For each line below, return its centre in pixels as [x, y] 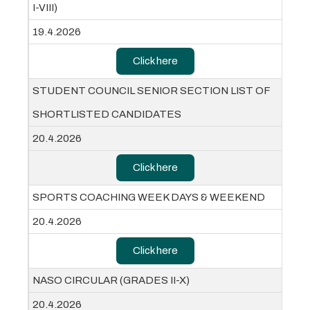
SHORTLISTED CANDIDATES [107, 115]
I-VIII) [45, 8]
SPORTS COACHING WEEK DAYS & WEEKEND [150, 198]
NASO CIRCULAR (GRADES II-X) [111, 281]
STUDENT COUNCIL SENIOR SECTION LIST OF [151, 91]
